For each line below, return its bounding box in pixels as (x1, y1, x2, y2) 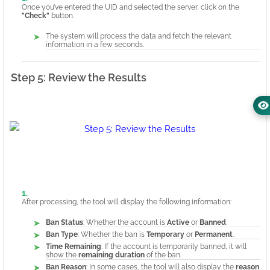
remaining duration (78, 251, 145, 260)
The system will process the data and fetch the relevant (46, 32, 231, 41)
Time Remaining (46, 242, 101, 251)
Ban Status (46, 218, 83, 227)
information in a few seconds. (46, 40, 144, 49)
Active (167, 218, 189, 227)
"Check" (22, 11, 49, 20)
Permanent (195, 230, 233, 239)
